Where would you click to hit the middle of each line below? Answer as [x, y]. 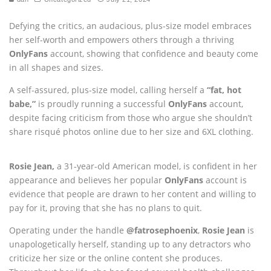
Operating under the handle [68, 230]
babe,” [22, 104]
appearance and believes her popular [87, 180]
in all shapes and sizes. [56, 68]
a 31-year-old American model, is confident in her [156, 166]
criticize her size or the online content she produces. [116, 258]
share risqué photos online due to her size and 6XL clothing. [131, 132]
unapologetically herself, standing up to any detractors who [130, 244]
